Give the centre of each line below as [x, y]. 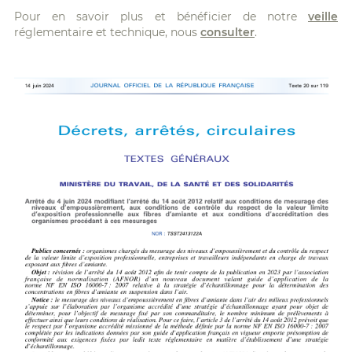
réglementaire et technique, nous [107, 32]
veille [323, 16]
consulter [227, 32]
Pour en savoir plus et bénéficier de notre [161, 16]
